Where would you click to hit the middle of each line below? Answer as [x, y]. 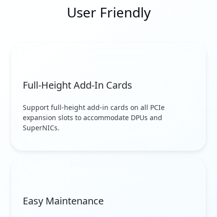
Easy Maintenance [63, 201]
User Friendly [108, 12]
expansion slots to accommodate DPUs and [93, 117]
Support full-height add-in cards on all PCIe [94, 107]
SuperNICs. [41, 127]
